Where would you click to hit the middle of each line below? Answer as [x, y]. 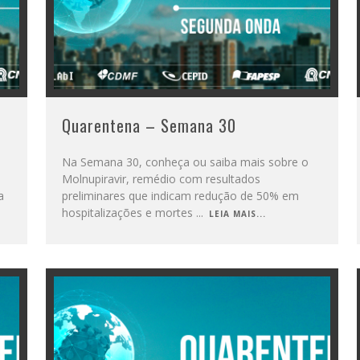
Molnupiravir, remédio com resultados [161, 178]
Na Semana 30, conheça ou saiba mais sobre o [185, 162]
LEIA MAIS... [237, 213]
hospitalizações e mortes [129, 212]
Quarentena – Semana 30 [149, 125]
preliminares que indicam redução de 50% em [180, 195]
